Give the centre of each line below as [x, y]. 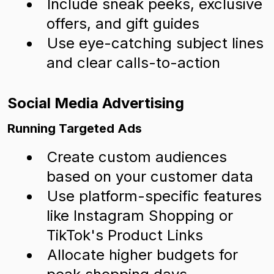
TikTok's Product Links [125, 235]
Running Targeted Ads [75, 128]
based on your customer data [150, 176]
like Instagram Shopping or [140, 216]
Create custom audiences [137, 157]
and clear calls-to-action [133, 63]
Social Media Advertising [96, 103]
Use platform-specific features [154, 196]
